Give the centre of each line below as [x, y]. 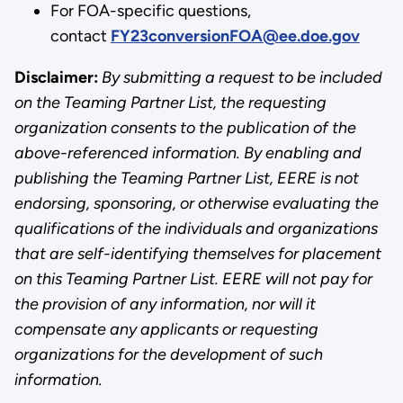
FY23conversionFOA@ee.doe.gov [235, 36]
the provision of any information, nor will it [165, 304]
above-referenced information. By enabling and [188, 152]
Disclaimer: [56, 77]
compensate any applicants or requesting [166, 329]
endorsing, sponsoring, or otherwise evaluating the [196, 203]
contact [80, 36]
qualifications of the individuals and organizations [196, 228]
